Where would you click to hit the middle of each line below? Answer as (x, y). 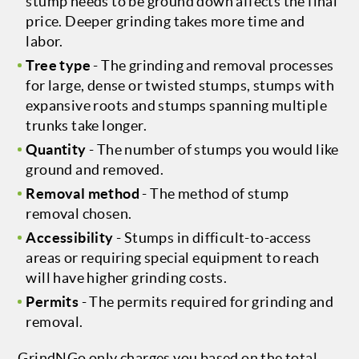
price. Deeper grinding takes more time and (165, 21)
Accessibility (70, 238)
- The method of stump (216, 194)
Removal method (83, 194)
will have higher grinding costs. (128, 278)
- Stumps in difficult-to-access (214, 238)
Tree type (58, 65)
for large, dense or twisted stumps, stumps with (180, 85)
